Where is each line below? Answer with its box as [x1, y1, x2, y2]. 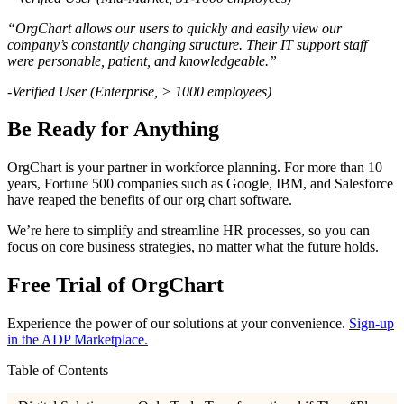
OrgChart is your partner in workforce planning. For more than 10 [7, 160, 382, 176]
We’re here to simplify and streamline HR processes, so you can [7, 223, 370, 239]
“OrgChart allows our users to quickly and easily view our [7, 20, 342, 36]
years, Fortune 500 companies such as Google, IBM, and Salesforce [7, 176, 393, 192]
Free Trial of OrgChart [7, 273, 224, 298]
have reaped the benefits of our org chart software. [7, 192, 292, 208]
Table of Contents [7, 363, 108, 379]
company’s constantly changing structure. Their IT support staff [7, 36, 367, 52]
